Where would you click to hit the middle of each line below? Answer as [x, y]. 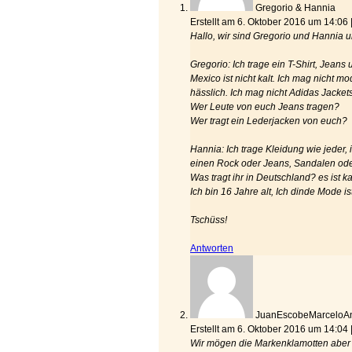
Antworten [212, 248]
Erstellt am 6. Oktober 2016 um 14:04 [270, 329]
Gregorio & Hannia [295, 8]
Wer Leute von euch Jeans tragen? [265, 107]
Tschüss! [209, 220]
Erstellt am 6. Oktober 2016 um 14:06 [270, 22]
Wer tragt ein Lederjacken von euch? [269, 121]
